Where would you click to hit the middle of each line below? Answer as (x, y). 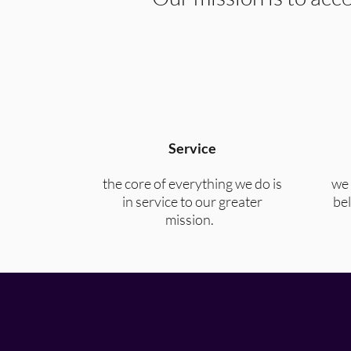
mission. (192, 219)
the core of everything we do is (192, 183)
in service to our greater (192, 201)
